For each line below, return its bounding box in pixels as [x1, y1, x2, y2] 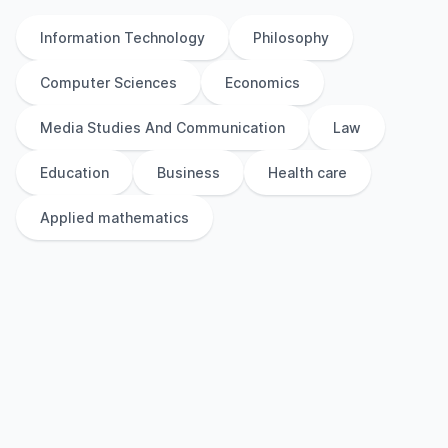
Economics [225, 74, 300, 91]
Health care [268, 164, 347, 181]
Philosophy [253, 29, 329, 46]
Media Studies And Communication [40, 119, 285, 136]
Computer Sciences [40, 74, 177, 91]
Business [157, 164, 220, 181]
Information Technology [40, 29, 205, 46]
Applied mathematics [40, 209, 189, 226]
